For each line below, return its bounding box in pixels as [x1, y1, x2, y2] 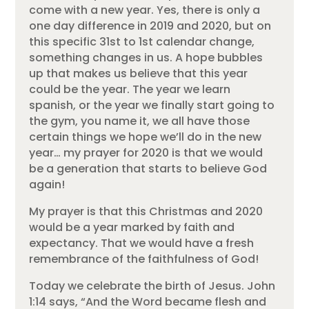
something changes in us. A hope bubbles [29, 50, 263, 66]
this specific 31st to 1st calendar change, [29, 34, 255, 50]
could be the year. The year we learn [29, 81, 231, 98]
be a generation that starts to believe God [29, 161, 268, 177]
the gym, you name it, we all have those [29, 113, 250, 130]
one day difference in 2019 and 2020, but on [29, 18, 272, 34]
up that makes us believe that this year [29, 66, 248, 82]
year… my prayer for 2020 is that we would [29, 145, 263, 161]
